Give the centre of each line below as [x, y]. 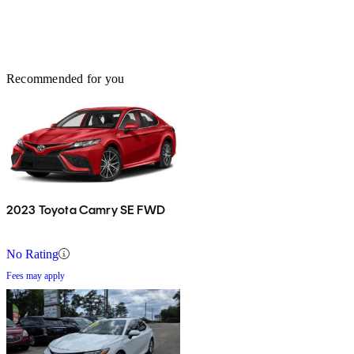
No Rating [32, 254]
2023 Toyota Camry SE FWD [86, 209]
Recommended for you [66, 78]
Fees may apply [36, 275]
